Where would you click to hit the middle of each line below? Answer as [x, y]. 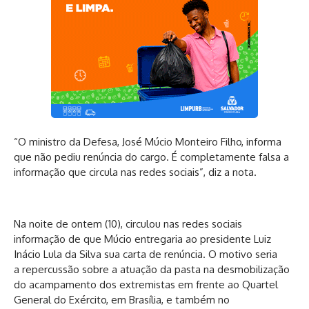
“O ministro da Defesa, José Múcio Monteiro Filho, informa [148, 142]
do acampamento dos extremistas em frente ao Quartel [146, 284]
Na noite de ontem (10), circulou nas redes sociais [128, 223]
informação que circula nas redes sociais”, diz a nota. [135, 172]
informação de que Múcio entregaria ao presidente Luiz [142, 239]
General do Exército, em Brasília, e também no [122, 299]
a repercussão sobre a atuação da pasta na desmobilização [152, 269]
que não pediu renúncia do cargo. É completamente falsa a [151, 157]
